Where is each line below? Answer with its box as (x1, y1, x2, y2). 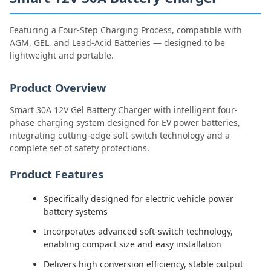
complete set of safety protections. (10, 142, 149, 154)
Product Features (10, 167, 103, 181)
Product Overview (10, 80, 106, 95)
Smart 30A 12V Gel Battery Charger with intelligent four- (10, 104, 238, 116)
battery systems (44, 206, 108, 217)
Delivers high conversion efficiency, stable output (44, 258, 243, 270)
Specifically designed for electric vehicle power (44, 193, 233, 204)
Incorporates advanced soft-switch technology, (44, 226, 233, 237)
